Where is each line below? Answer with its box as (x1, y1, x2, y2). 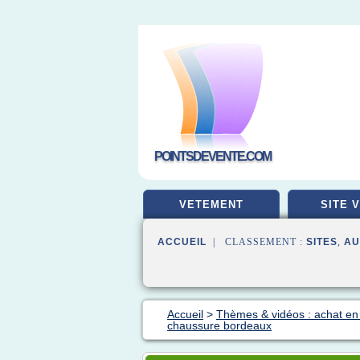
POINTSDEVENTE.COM (154, 149, 271, 163)
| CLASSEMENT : (207, 236, 306, 247)
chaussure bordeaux (167, 319, 272, 332)
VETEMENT (179, 198, 243, 211)
